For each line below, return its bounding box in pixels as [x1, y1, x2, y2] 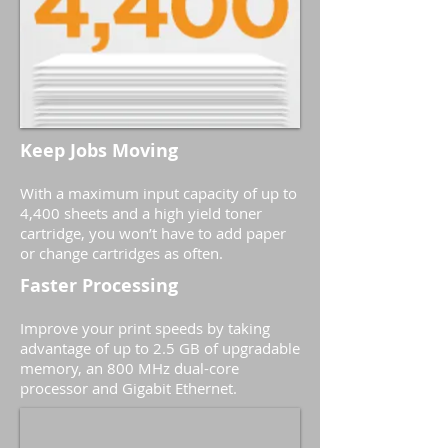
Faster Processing [20, 273, 178, 298]
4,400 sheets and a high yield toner [20, 203, 262, 223]
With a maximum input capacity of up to [20, 183, 297, 203]
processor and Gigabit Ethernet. [20, 378, 237, 398]
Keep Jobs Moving [20, 138, 178, 163]
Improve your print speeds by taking [20, 318, 270, 338]
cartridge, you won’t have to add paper [20, 223, 286, 243]
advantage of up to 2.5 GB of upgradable [20, 338, 300, 358]
